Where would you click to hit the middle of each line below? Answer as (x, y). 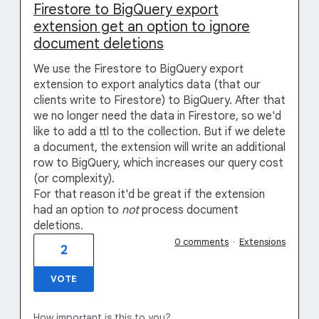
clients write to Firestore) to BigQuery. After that (159, 100)
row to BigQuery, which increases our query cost (158, 163)
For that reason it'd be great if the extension (149, 194)
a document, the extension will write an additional (159, 147)
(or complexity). (74, 179)
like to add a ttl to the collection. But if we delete (159, 132)
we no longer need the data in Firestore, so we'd (157, 116)
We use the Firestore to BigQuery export (138, 69)
